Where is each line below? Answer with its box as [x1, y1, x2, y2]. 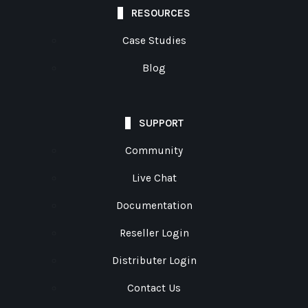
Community [125, 144, 183, 157]
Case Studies [122, 34, 186, 47]
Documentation [115, 199, 192, 212]
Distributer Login [111, 254, 197, 267]
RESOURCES [131, 7, 190, 20]
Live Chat [131, 172, 177, 185]
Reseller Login [119, 227, 189, 240]
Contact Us [127, 282, 181, 295]
